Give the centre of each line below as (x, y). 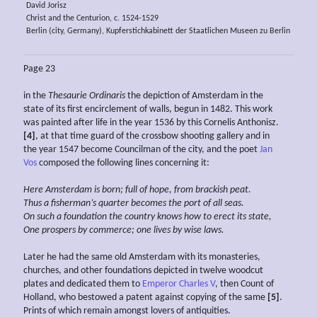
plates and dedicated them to (83, 284)
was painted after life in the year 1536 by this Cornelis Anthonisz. (151, 122)
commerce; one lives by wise (145, 230)
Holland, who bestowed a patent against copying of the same (145, 297)
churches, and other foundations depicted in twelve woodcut (143, 270)
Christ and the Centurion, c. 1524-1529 (92, 18)
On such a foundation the (73, 217)
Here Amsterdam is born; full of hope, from (108, 190)
